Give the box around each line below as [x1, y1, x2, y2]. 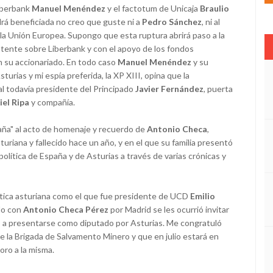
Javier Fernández [135, 83, 204, 94]
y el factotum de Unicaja [105, 3, 200, 13]
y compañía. [29, 97, 75, 107]
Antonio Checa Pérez [23, 204, 108, 214]
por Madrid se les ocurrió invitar [108, 204, 229, 214]
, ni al [202, 16, 220, 27]
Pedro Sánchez [142, 16, 202, 27]
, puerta [204, 83, 233, 94]
